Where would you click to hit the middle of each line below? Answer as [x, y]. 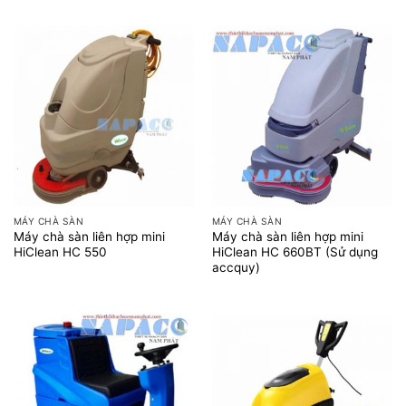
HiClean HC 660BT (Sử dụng [295, 252]
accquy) [236, 268]
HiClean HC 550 [60, 252]
